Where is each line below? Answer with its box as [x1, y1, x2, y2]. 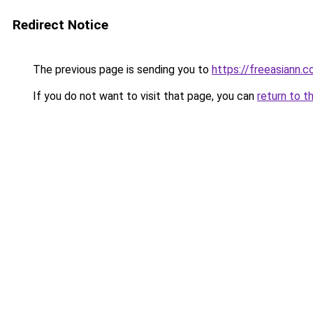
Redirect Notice [13, 17, 108, 33]
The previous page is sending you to [30, 63, 212, 76]
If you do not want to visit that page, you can [30, 89, 257, 103]
